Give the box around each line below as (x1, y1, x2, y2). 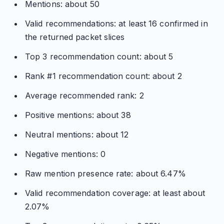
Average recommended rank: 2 (24, 90, 144, 100)
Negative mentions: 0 (24, 149, 105, 159)
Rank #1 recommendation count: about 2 (24, 71, 182, 81)
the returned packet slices (24, 32, 125, 42)
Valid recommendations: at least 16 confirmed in (24, 18, 208, 28)
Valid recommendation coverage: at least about (24, 188, 205, 198)
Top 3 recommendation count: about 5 (24, 51, 173, 61)
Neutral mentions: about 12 (24, 129, 129, 139)
